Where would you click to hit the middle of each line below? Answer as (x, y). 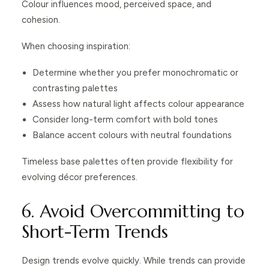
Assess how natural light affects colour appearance (138, 104)
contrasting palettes (75, 89)
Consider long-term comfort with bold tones (125, 120)
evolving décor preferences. (80, 177)
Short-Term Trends (95, 232)
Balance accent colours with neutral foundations (132, 135)
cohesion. (41, 20)
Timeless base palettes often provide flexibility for (127, 162)
